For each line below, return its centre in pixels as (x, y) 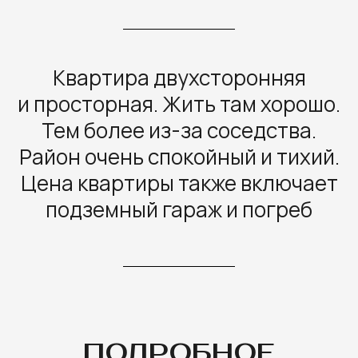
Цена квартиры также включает (179, 183)
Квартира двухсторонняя (179, 77)
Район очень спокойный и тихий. (179, 156)
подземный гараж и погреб (179, 209)
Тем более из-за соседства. (179, 130)
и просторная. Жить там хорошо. (179, 103)
